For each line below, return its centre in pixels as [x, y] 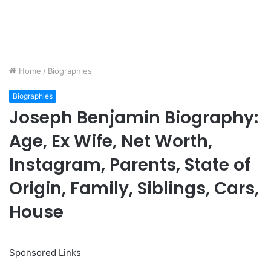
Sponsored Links [45, 253]
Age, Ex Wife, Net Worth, [111, 142]
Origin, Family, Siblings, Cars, [134, 189]
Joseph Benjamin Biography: [134, 118]
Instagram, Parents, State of [130, 165]
